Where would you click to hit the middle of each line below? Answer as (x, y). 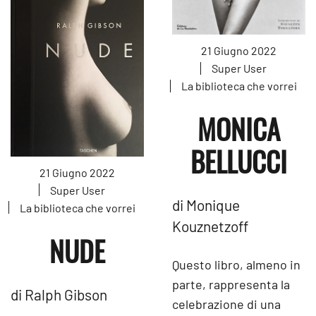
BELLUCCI (239, 161)
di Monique (206, 205)
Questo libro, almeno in (236, 265)
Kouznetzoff (210, 226)
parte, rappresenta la (231, 285)
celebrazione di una (226, 304)
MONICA (239, 129)
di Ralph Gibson (59, 294)
